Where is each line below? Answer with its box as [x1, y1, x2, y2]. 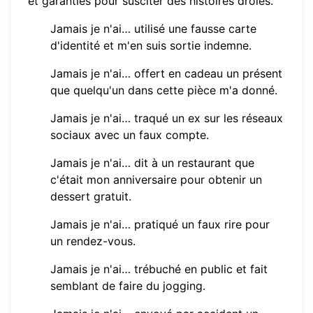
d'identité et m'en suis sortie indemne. [50, 38, 252, 52]
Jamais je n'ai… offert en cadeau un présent [50, 66, 282, 80]
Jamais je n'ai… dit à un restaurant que [50, 155, 254, 170]
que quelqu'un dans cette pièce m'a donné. [50, 82, 277, 97]
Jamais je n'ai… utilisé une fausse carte [50, 21, 256, 36]
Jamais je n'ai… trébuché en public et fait [50, 261, 268, 276]
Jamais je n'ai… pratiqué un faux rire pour [50, 217, 270, 231]
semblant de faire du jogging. [50, 278, 205, 293]
